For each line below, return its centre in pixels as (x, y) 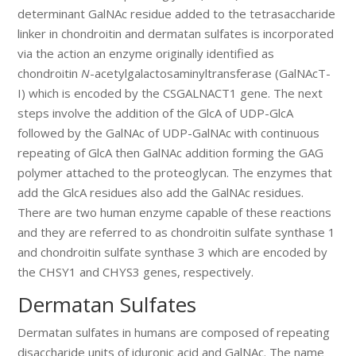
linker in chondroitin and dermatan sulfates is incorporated (176, 34)
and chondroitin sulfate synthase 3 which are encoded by (173, 252)
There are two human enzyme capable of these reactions (175, 213)
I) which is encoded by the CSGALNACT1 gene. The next (170, 93)
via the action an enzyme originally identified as (146, 54)
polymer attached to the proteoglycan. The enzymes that (175, 173)
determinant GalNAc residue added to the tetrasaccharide (177, 14)
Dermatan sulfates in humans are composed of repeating (174, 333)
